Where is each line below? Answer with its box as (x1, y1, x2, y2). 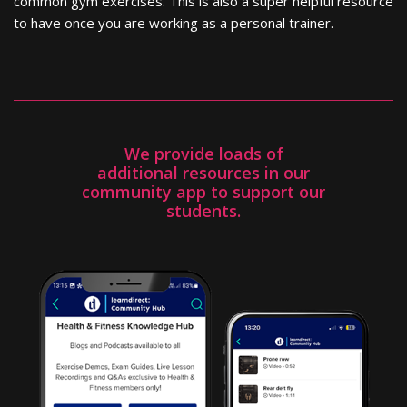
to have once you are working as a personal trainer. (14, 13, 333, 32)
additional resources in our (97, 161, 310, 184)
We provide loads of (124, 142, 283, 164)
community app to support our (82, 180, 325, 203)
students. (166, 199, 241, 222)
